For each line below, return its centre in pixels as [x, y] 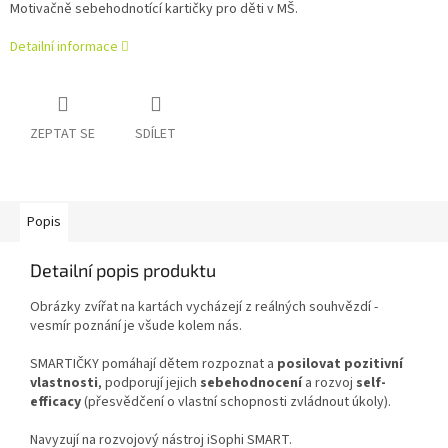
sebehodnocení [251, 383]
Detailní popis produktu [123, 270]
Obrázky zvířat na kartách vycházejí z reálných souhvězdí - [204, 307]
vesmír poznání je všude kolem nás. [136, 326]
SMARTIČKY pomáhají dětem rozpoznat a [153, 364]
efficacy [55, 402]
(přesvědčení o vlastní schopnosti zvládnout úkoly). [237, 402]
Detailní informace [64, 47]
